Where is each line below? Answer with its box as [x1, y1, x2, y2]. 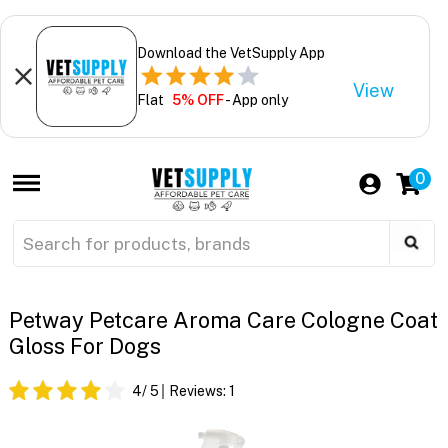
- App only [223, 91, 288, 108]
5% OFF [171, 91, 224, 108]
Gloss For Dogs [8, 333, 161, 360]
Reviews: [168, 383, 229, 400]
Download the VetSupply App [136, 44, 325, 61]
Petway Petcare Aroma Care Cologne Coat [8, 307, 438, 334]
